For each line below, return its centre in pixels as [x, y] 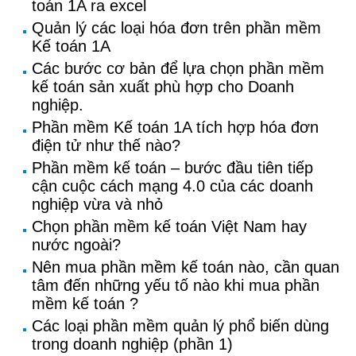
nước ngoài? [76, 245]
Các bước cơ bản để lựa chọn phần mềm [178, 68]
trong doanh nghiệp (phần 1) [132, 344]
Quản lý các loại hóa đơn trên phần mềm [176, 28]
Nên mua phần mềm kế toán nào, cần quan [186, 267]
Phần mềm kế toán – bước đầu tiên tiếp [172, 168]
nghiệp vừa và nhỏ [97, 204]
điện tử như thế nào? [106, 145]
